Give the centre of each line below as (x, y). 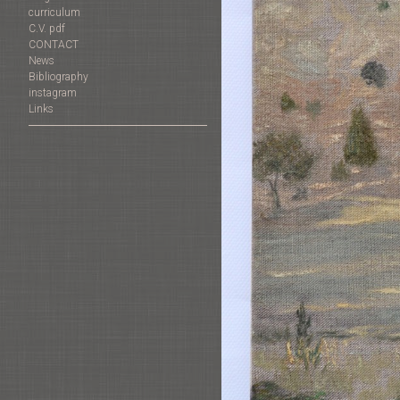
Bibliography (58, 77)
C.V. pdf (47, 29)
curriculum (54, 13)
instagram (53, 93)
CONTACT (54, 45)
